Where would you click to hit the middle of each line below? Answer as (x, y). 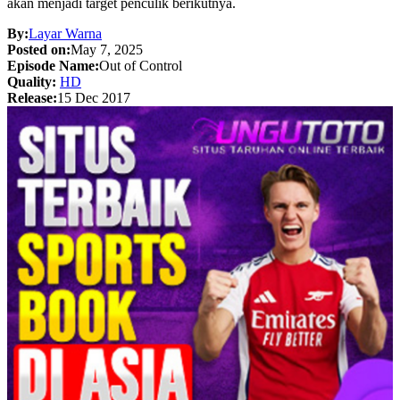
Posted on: (39, 49)
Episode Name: (53, 65)
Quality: (33, 81)
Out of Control (141, 65)
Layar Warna (65, 33)
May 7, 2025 (107, 49)
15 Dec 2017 (94, 97)
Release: (32, 97)
